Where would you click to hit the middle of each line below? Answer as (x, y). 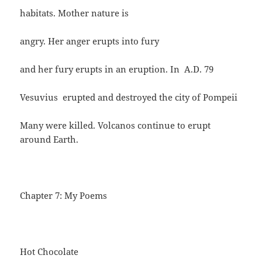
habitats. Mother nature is (75, 13)
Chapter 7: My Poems (64, 196)
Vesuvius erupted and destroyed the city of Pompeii (129, 97)
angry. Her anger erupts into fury (90, 41)
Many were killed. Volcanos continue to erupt (116, 125)
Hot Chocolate (49, 252)
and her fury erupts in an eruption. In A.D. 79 (117, 69)
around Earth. (49, 139)
